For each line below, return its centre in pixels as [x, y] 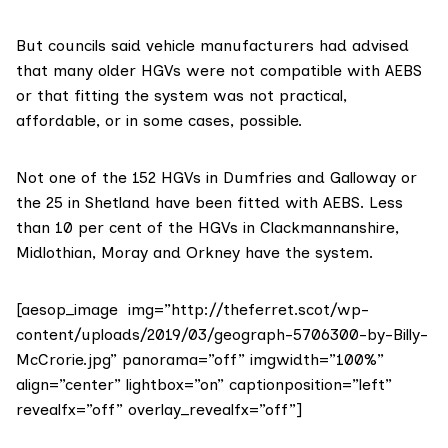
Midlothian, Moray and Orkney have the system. [194, 253]
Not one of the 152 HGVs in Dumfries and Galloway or [216, 178]
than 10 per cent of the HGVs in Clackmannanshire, [207, 228]
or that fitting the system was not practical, [181, 96]
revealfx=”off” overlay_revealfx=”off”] [159, 410]
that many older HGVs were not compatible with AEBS [219, 71]
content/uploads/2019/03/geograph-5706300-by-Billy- [222, 335]
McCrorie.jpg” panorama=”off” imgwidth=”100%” [200, 360]
